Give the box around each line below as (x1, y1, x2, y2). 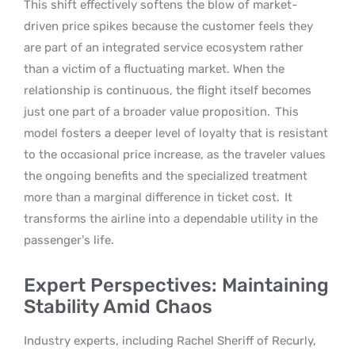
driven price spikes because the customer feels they (24, 18, 313, 33)
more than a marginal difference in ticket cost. (24, 189, 280, 204)
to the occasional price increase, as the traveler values (24, 147, 326, 162)
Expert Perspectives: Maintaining (24, 273, 329, 296)
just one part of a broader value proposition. (24, 104, 273, 119)
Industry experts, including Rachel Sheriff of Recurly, (24, 333, 316, 348)
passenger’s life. (24, 232, 114, 247)
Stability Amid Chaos (24, 295, 212, 318)
